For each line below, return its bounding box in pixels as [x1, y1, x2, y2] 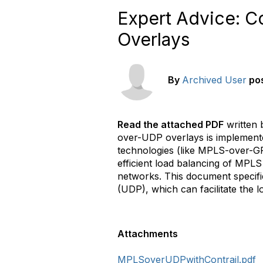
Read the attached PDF [117, 119, 224, 130]
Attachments [117, 228, 178, 240]
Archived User [182, 74, 247, 86]
